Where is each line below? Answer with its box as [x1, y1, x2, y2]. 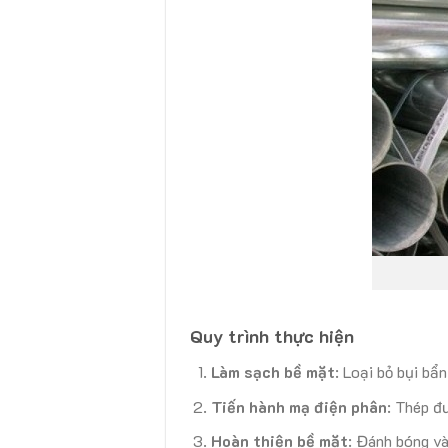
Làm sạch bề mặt [210, 361, 335, 383]
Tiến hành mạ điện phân [210, 395, 387, 417]
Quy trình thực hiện [190, 324, 355, 349]
